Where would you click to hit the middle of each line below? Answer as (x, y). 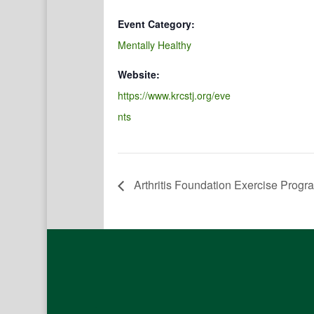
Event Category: (156, 24)
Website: (139, 74)
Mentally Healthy (155, 45)
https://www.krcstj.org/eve (174, 95)
